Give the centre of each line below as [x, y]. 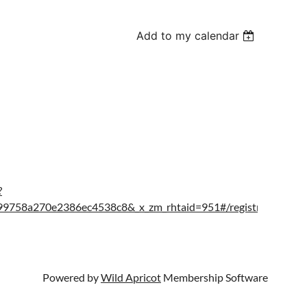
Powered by [72, 277]
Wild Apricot [131, 277]
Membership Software [214, 277]
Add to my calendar [188, 36]
